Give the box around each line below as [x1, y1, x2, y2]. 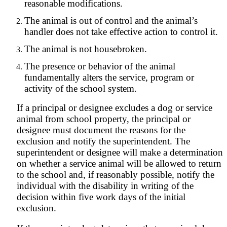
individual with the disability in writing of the [17, 180, 194, 191]
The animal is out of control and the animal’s [24, 15, 198, 26]
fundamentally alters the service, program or [24, 72, 194, 83]
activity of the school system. [24, 83, 137, 94]
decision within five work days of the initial [17, 192, 185, 202]
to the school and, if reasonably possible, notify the [17, 169, 214, 180]
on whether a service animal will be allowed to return [17, 158, 221, 169]
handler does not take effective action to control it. [24, 26, 218, 37]
